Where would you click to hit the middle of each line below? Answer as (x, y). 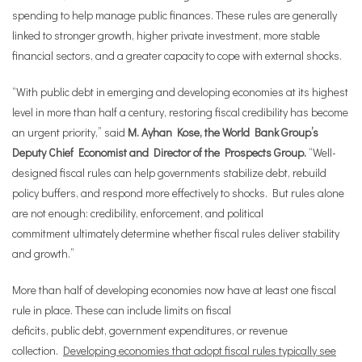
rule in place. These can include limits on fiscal (122, 310)
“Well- (322, 152)
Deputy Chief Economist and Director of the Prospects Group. (160, 152)
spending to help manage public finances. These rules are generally (175, 15)
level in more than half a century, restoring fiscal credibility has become (180, 112)
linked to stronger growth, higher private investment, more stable (166, 35)
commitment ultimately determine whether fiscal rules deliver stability (176, 233)
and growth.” (43, 253)
